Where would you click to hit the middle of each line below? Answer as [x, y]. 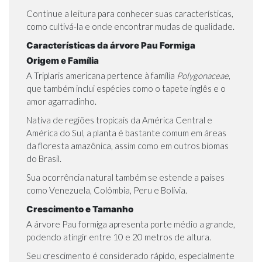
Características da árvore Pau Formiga [111, 46]
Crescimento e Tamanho [80, 209]
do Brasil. [45, 159]
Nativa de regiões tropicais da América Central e [119, 120]
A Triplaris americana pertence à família [101, 76]
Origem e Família [63, 61]
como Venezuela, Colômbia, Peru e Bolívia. [107, 190]
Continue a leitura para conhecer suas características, [130, 14]
